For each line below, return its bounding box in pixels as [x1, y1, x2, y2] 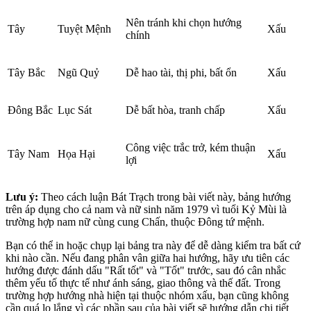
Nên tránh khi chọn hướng [126, 17, 242, 29]
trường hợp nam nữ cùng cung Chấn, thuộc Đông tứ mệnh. [6, 216, 264, 228]
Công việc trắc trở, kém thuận [126, 142, 255, 154]
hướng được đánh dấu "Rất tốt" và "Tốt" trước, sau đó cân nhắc [6, 264, 286, 277]
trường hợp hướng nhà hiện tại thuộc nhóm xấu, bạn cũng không [6, 289, 289, 302]
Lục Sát [58, 104, 92, 117]
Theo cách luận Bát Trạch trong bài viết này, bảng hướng [41, 191, 291, 203]
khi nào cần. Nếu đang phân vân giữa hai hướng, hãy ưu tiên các [6, 252, 289, 264]
